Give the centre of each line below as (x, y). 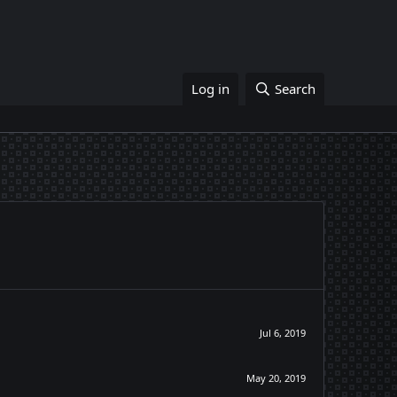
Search (295, 89)
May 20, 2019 (276, 378)
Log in (211, 89)
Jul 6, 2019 (283, 333)
